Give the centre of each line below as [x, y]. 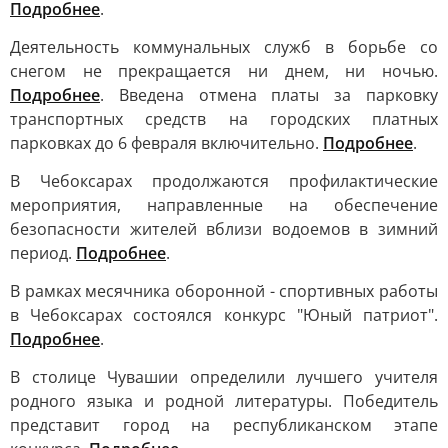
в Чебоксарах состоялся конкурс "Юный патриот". [224, 315]
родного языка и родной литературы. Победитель [224, 401]
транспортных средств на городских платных [224, 119]
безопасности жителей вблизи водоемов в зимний [224, 229]
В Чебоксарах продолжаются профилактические [224, 181]
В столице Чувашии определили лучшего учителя [224, 377]
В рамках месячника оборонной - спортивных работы [224, 291]
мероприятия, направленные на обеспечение [224, 205]
